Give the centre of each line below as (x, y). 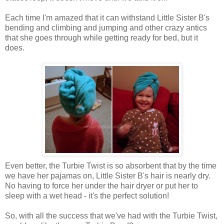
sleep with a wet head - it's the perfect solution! (87, 195)
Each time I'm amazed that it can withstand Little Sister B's (107, 17)
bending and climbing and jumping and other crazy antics (106, 27)
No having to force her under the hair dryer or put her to (101, 185)
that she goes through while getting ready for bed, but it (101, 37)
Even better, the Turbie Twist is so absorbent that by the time (111, 165)
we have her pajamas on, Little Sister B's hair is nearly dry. (108, 175)
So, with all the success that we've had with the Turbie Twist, (111, 215)
